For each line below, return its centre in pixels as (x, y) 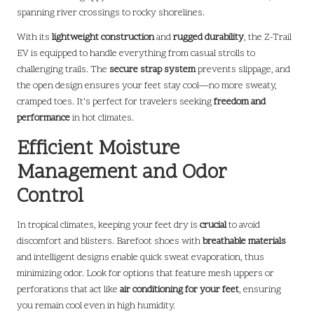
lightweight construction (103, 37)
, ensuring (260, 289)
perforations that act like (68, 289)
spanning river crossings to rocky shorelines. (111, 13)
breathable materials (244, 241)
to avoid (243, 225)
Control (50, 197)
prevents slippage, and (243, 69)
